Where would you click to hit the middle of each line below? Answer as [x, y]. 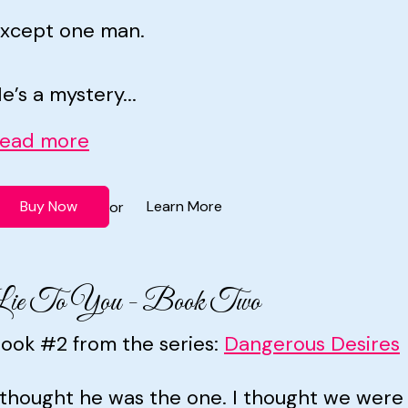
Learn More [184, 206]
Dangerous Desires [312, 344]
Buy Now [49, 206]
